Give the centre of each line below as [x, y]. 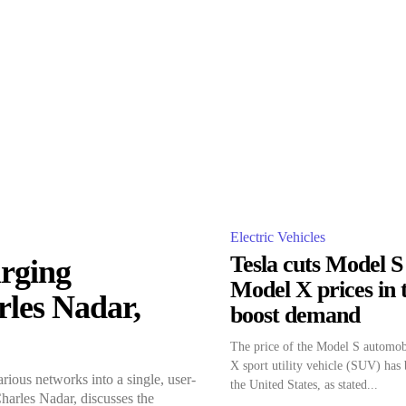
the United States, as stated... [304, 384]
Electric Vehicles [278, 237]
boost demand [295, 314]
